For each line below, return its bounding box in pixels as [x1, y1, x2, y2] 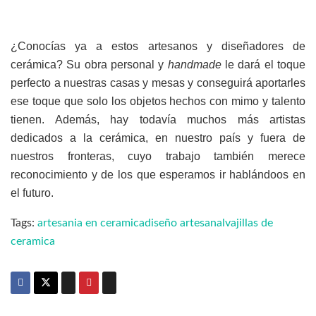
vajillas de [225, 217, 273, 229]
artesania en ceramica [37, 217, 145, 229]
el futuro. [11, 186, 54, 199]
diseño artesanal [145, 217, 225, 229]
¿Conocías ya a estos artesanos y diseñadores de [11, 39, 305, 52]
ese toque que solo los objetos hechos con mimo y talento [11, 95, 305, 107]
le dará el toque [221, 58, 306, 71]
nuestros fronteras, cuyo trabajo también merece [11, 150, 305, 162]
